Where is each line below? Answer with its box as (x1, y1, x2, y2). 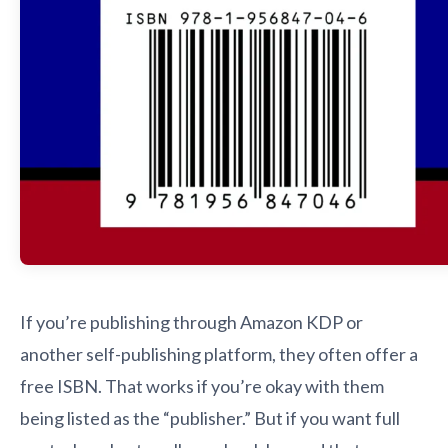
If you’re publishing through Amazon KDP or (20, 310, 363, 333)
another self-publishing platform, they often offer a (20, 342, 418, 365)
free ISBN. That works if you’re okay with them (20, 374, 384, 397)
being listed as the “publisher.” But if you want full (20, 406, 400, 429)
